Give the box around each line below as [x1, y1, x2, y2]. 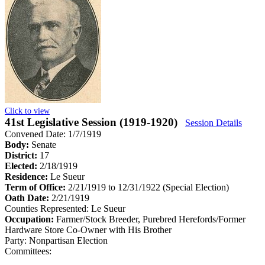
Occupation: [5, 214, 56, 224]
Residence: [5, 171, 50, 182]
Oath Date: [5, 192, 51, 203]
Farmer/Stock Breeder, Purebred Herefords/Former [56, 214, 245, 224]
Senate [31, 139, 56, 150]
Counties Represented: [5, 203, 89, 214]
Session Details [185, 117, 242, 128]
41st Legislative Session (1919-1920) [5, 115, 180, 128]
